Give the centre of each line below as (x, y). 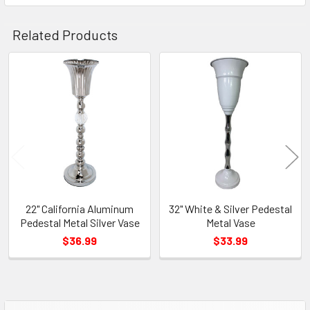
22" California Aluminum (80, 208)
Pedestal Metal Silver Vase (80, 222)
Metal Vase (230, 222)
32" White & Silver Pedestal (230, 208)
